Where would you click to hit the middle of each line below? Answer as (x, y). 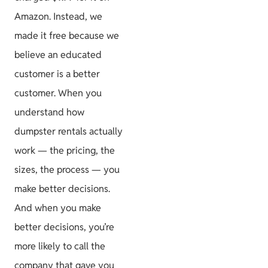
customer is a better (57, 74)
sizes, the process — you (67, 169)
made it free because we (67, 35)
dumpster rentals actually (68, 131)
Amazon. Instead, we (58, 16)
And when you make (58, 208)
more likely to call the (60, 246)
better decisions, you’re (64, 227)
